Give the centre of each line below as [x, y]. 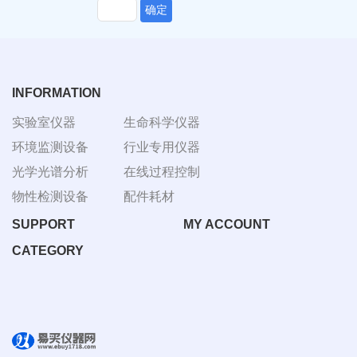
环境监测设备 [50, 147]
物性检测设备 [50, 196]
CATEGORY [48, 250]
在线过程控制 [162, 171]
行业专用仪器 [162, 147]
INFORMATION [57, 92]
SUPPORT [43, 224]
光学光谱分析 [50, 171]
